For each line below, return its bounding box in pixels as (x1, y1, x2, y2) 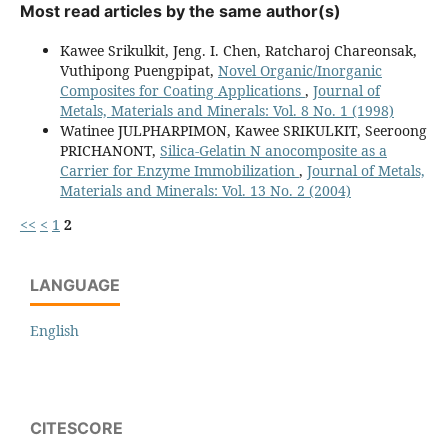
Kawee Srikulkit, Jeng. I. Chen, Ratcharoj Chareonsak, (59, 41, 417, 61)
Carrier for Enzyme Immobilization (59, 161, 299, 181)
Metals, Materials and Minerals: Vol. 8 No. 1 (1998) (59, 101, 394, 121)
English (30, 321, 79, 341)
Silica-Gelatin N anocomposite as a (159, 141, 387, 161)
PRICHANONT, (59, 141, 160, 161)
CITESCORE (30, 418, 123, 439)
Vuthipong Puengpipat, (59, 61, 218, 81)
